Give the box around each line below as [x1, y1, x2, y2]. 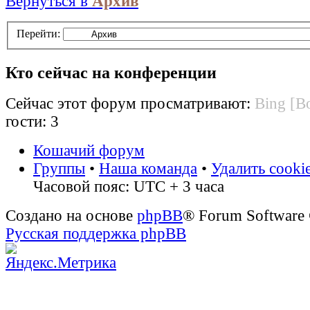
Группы [33, 160, 85, 178]
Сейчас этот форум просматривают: [6, 95, 255, 113]
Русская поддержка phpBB [6, 225, 186, 243]
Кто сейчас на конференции [6, 62, 217, 82]
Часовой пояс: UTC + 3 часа [33, 178, 224, 196]
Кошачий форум [33, 142, 145, 160]
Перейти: [17, 27, 60, 39]
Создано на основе [6, 207, 137, 225]
